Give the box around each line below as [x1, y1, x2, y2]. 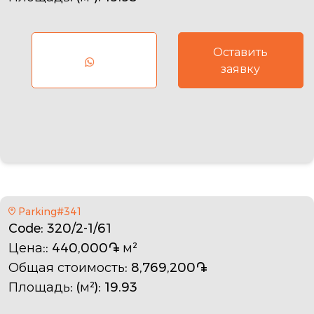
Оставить [213, 43, 268, 60]
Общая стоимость [8, 258, 125, 277]
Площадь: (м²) [8, 278, 98, 296]
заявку [221, 60, 261, 77]
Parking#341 [18, 204, 81, 219]
